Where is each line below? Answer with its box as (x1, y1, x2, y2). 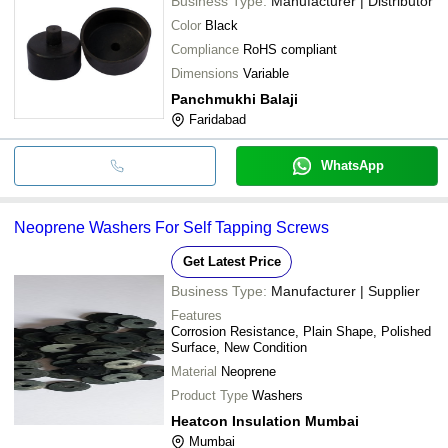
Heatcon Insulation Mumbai (171, 412, 359, 429)
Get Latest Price (182, 253, 281, 269)
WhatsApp (320, 157, 384, 173)
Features (171, 307, 222, 323)
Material (171, 363, 217, 379)
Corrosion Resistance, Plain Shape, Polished (171, 323, 431, 339)
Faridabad (189, 111, 246, 127)
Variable (243, 65, 289, 81)
